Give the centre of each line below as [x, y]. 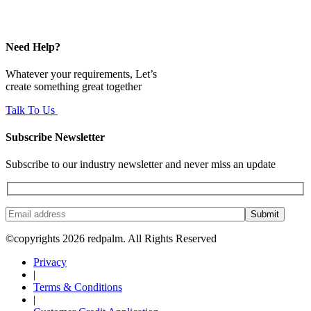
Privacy [50, 262]
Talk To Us [32, 110]
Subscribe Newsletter [55, 137]
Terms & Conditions [78, 287]
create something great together [74, 86]
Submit [265, 215]
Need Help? [33, 47]
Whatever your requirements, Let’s [81, 74]
